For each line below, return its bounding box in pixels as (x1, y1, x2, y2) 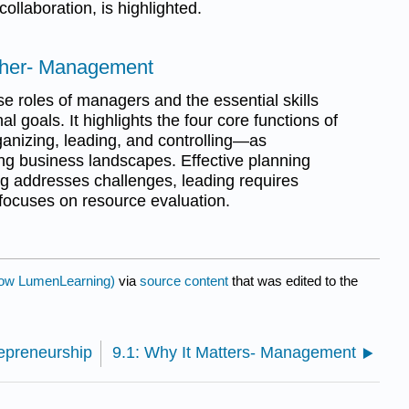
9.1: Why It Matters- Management (112, 343, 356, 362)
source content (140, 273, 228, 289)
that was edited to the (228, 273, 358, 289)
